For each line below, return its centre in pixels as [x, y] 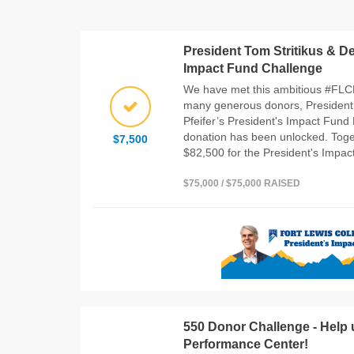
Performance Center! [246, 344]
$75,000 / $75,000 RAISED [242, 183]
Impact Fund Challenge [253, 68]
